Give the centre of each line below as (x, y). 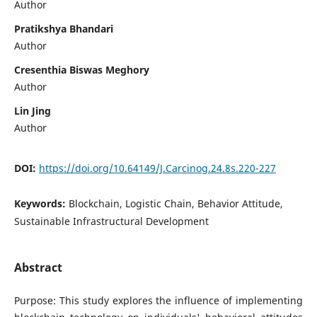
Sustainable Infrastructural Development (111, 221)
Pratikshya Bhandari (63, 28)
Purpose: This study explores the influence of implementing (158, 300)
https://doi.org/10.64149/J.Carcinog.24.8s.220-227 (157, 168)
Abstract (38, 267)
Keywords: (41, 203)
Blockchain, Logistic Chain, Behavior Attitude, (175, 203)
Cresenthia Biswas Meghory (81, 69)
